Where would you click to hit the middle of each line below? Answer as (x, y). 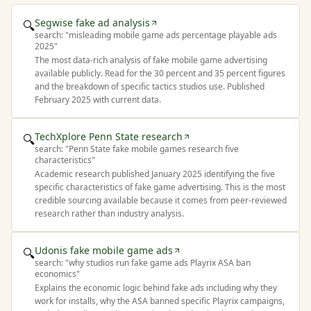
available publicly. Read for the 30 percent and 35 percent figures (160, 73)
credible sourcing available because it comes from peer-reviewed (161, 200)
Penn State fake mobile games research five (154, 149)
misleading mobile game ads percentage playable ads (173, 35)
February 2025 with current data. (98, 100)
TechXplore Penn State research (109, 136)
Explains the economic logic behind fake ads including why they (156, 288)
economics (56, 274)
